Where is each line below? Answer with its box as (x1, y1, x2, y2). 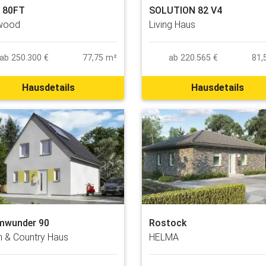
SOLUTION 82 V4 (149, 5, 222, 17)
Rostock (149, 217, 186, 229)
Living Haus (149, 19, 195, 31)
